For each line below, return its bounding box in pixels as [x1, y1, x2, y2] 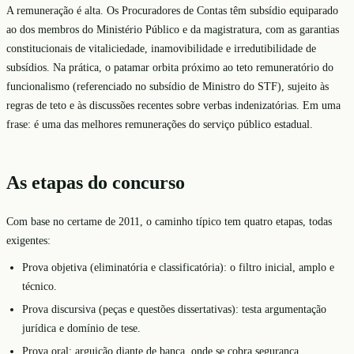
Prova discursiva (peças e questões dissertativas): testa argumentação [22, 302, 326, 315]
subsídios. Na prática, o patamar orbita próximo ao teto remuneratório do [6, 60, 333, 73]
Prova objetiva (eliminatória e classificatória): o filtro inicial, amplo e [22, 261, 334, 274]
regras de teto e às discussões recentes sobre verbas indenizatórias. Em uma [6, 98, 341, 111]
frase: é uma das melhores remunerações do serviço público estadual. [6, 117, 313, 130]
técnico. [22, 280, 57, 293]
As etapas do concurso [6, 171, 185, 193]
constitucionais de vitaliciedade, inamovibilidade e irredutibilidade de [6, 41, 316, 55]
